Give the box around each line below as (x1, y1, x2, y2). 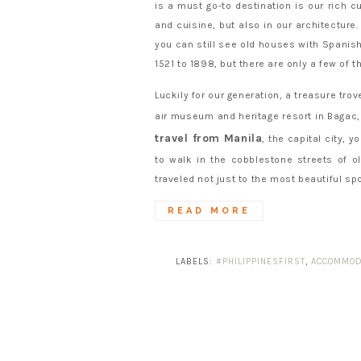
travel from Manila (155, 131, 263, 146)
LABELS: (175, 256, 216, 268)
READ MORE (168, 205, 251, 217)
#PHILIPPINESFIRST (215, 256, 305, 268)
